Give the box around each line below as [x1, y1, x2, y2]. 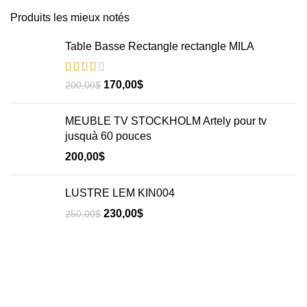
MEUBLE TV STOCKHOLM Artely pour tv [65, 115, 267, 127]
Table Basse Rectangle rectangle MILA [65, 40, 254, 52]
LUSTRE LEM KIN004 [65, 187, 175, 199]
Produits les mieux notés [10, 12, 130, 23]
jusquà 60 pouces [65, 130, 151, 142]
